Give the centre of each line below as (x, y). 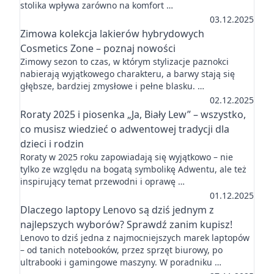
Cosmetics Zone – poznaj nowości (98, 48)
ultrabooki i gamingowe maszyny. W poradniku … (121, 262)
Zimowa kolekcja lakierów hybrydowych (112, 34)
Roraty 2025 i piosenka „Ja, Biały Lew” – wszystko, (133, 114)
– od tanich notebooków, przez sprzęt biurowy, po (121, 250)
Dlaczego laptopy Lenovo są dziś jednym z (117, 210)
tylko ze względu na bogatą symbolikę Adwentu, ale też (133, 169)
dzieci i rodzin (52, 144)
